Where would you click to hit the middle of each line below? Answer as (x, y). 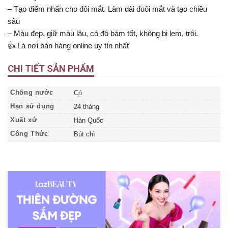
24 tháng (87, 107)
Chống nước (32, 93)
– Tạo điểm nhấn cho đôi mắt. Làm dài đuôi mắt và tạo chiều (107, 9)
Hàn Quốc (89, 121)
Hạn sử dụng (32, 107)
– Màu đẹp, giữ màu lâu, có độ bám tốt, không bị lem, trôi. (103, 33)
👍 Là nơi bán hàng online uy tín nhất (68, 45)
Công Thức (29, 134)
